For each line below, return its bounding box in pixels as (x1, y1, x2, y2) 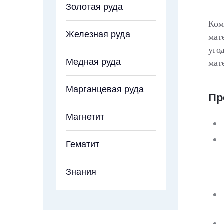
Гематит (66, 139, 99, 149)
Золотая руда (66, 1, 123, 12)
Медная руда (66, 56, 121, 67)
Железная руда (66, 29, 130, 39)
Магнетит (66, 111, 104, 122)
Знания (66, 166, 96, 177)
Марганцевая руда (66, 84, 144, 94)
